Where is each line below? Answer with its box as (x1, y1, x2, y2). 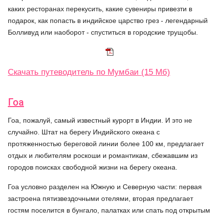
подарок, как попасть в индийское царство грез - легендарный (8, 17, 208, 24)
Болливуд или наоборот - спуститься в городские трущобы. (8, 28, 198, 36)
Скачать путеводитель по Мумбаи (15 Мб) (8, 67, 170, 77)
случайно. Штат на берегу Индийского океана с (8, 128, 160, 136)
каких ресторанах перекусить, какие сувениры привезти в (8, 5, 192, 13)
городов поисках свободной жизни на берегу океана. (8, 163, 177, 171)
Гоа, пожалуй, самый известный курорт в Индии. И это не (8, 116, 192, 124)
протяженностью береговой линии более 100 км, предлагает (8, 140, 204, 148)
